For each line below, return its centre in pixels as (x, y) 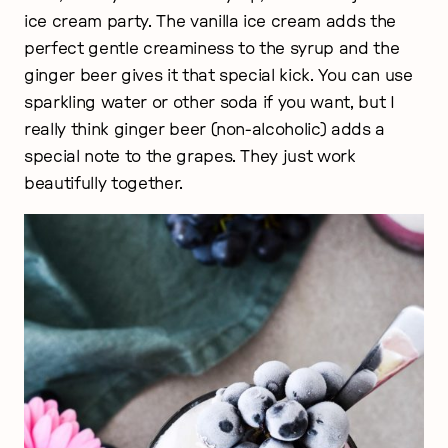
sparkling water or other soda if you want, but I (209, 102)
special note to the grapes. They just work (190, 156)
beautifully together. (103, 183)
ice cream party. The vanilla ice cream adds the (210, 21)
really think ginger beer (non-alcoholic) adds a (205, 129)
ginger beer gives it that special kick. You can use (218, 75)
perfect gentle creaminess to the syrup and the (212, 48)
